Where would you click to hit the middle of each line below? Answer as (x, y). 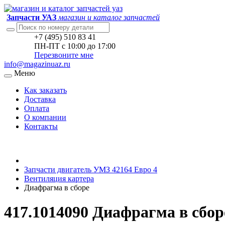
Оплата (37, 108)
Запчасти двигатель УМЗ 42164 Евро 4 (91, 170)
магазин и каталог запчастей (109, 17)
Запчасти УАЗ (31, 17)
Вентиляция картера (59, 179)
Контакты (41, 126)
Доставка (40, 99)
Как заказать (45, 90)
